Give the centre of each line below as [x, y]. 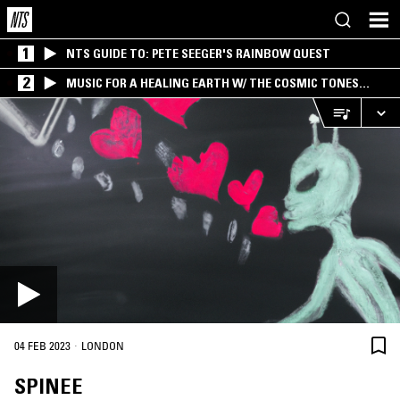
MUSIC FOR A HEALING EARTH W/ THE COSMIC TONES [212, 83]
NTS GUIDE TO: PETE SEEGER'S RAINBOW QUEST [198, 54]
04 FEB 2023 [42, 346]
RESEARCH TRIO [109, 97]
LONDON [103, 346]
